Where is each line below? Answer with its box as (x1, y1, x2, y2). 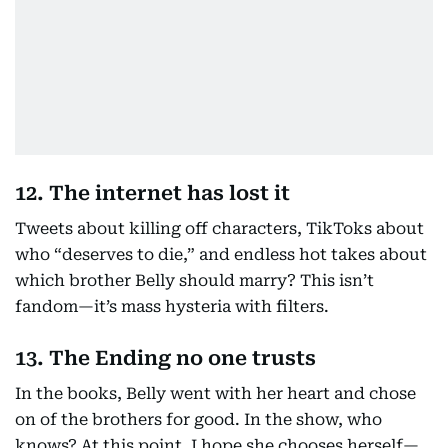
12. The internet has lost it (15, 181, 290, 205)
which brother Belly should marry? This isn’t (15, 271, 374, 290)
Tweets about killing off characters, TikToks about (15, 219, 424, 238)
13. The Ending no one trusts (15, 346, 316, 370)
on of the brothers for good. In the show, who (15, 410, 382, 429)
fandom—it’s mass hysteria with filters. (15, 297, 329, 316)
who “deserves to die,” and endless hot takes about (15, 245, 427, 264)
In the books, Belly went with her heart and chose (15, 384, 416, 403)
